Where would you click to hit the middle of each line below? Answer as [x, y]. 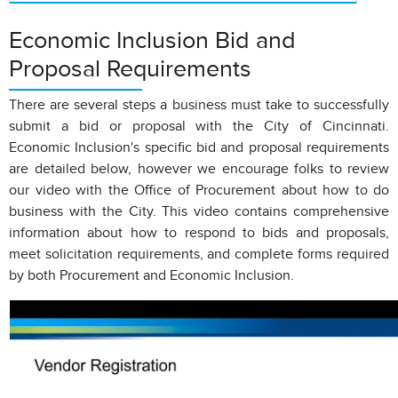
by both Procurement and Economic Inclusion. [153, 275]
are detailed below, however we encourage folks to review [199, 169]
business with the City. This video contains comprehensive [199, 211]
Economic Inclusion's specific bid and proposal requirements [199, 147]
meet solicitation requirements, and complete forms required [199, 254]
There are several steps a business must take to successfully [199, 105]
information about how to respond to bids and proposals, [199, 233]
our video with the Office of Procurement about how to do [199, 190]
